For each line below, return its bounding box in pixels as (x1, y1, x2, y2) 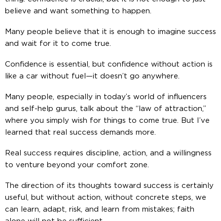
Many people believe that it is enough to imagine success (5, 28, 216, 36)
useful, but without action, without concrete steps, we (5, 193, 206, 201)
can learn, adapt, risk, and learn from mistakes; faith (5, 205, 194, 213)
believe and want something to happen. (5, 7, 151, 15)
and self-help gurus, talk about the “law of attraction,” (5, 105, 206, 112)
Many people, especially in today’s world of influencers (5, 93, 207, 101)
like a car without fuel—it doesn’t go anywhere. (5, 72, 180, 80)
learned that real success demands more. (5, 128, 156, 136)
